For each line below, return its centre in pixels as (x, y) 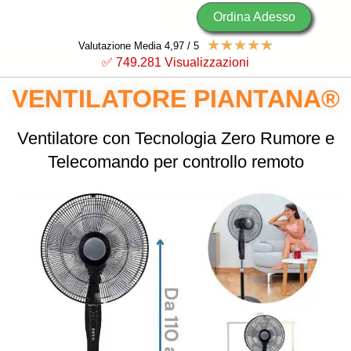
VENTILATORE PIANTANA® (175, 99)
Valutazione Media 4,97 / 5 (138, 45)
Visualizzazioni (207, 62)
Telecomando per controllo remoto (175, 162)
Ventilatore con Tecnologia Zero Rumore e (175, 138)
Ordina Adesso (255, 17)
